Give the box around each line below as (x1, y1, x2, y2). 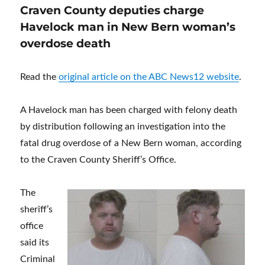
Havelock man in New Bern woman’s (20, 20, 236, 34)
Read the (20, 72, 59, 82)
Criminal (20, 254, 56, 264)
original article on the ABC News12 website (59, 72, 240, 82)
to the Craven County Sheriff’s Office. (20, 155, 177, 164)
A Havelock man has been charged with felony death (20, 105, 238, 115)
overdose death (20, 37, 111, 50)
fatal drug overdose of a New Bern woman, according (20, 138, 242, 148)
